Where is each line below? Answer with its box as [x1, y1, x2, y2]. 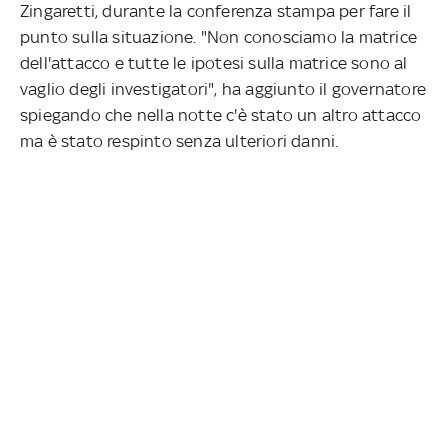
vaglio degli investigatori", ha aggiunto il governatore [20, 78, 427, 99]
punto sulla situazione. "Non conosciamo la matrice [20, 26, 418, 47]
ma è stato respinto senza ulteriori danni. [20, 130, 339, 151]
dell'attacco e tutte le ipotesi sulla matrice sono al [20, 52, 408, 73]
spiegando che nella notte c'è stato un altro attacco [20, 104, 422, 125]
